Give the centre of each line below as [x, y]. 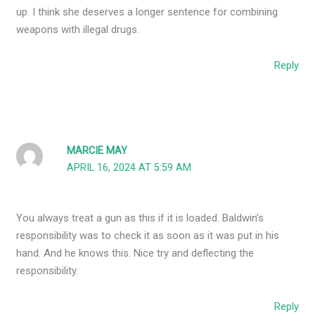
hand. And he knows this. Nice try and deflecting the [135, 253]
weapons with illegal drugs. [78, 29]
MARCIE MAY [97, 151]
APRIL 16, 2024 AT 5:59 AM [129, 168]
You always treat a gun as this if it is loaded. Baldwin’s [140, 218]
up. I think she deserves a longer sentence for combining [147, 12]
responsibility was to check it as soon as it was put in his [148, 235]
